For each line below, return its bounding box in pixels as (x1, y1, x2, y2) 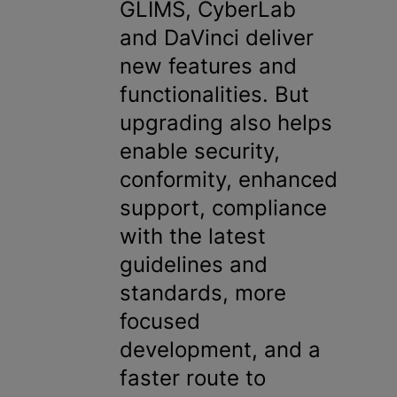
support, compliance (119, 195, 327, 221)
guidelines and (119, 252, 268, 277)
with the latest (119, 223, 266, 249)
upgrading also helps (119, 110, 332, 136)
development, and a (119, 337, 321, 362)
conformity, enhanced (119, 167, 338, 192)
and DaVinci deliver (119, 25, 314, 51)
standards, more (119, 280, 286, 306)
